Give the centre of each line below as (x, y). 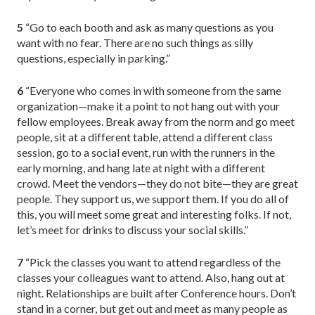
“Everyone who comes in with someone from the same (152, 90)
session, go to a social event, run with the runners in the (146, 152)
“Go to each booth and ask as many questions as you (148, 27)
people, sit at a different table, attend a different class (145, 136)
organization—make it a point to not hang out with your (148, 105)
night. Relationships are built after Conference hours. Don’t (156, 292)
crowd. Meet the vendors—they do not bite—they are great (157, 183)
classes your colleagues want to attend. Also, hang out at (151, 277)
